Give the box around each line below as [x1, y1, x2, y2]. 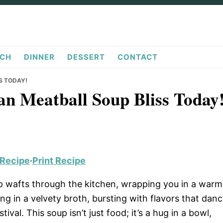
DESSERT [67, 52, 105, 62]
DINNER [24, 52, 55, 62]
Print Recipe [32, 155, 86, 166]
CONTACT [117, 52, 158, 62]
